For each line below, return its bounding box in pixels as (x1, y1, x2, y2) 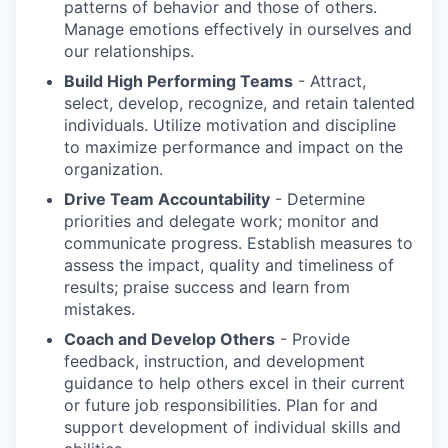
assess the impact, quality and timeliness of (64, 255, 394, 276)
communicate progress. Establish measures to (64, 233, 413, 254)
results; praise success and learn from (64, 277, 350, 298)
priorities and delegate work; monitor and (64, 211, 379, 232)
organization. (64, 159, 163, 180)
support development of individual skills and (64, 417, 401, 438)
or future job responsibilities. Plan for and (64, 395, 378, 416)
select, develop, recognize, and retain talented (64, 93, 415, 114)
